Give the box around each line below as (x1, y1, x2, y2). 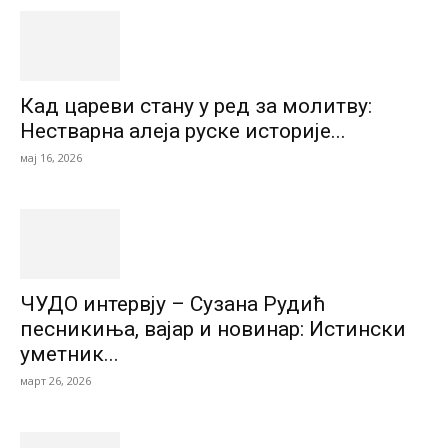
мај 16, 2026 (20, 149, 82, 165)
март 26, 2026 (20, 372, 91, 388)
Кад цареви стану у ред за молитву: (20, 93, 372, 118)
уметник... (20, 341, 119, 366)
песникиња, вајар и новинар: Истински (20, 316, 406, 341)
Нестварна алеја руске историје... (20, 118, 346, 143)
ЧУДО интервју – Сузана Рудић (20, 291, 326, 316)
